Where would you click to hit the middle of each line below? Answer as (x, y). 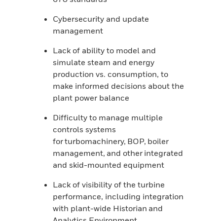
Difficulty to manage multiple (108, 118)
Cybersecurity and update (101, 19)
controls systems (85, 129)
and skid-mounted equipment (110, 165)
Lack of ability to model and (105, 51)
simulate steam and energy (104, 62)
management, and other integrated (118, 153)
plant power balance (91, 98)
